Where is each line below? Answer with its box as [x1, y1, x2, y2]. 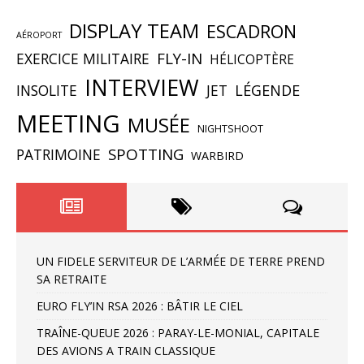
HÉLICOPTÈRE [210, 50, 294, 68]
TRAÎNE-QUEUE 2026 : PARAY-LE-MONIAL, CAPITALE [37, 324, 319, 340]
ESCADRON [206, 19, 297, 43]
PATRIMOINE [16, 144, 101, 164]
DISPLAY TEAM [69, 17, 199, 44]
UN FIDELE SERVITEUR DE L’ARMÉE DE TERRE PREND [37, 253, 325, 269]
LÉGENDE [235, 80, 300, 100]
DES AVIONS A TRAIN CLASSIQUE [37, 342, 215, 358]
